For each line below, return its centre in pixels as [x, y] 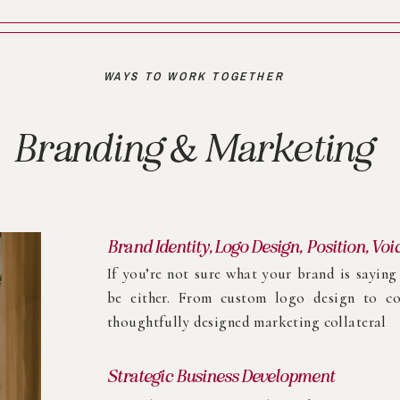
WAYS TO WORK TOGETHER [194, 76]
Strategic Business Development [224, 376]
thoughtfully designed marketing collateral [247, 322]
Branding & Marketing [194, 148]
